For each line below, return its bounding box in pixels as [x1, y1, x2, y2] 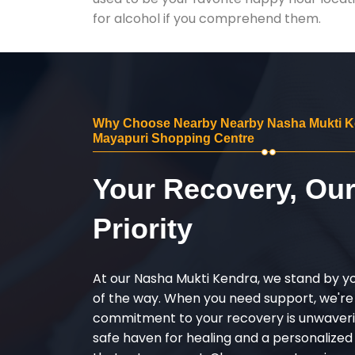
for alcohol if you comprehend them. [93, 9, 321, 28]
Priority [93, 212, 193, 245]
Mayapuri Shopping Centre [93, 131, 254, 145]
